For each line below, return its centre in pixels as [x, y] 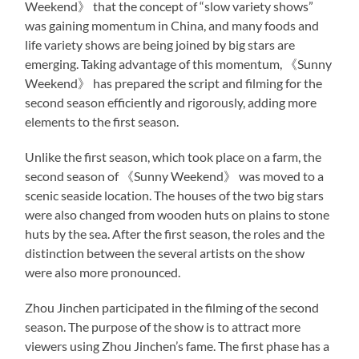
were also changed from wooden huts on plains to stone [177, 214]
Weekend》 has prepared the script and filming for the [174, 83]
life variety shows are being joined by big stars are [160, 44]
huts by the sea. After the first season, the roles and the [175, 233]
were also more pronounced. [103, 272]
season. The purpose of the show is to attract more [163, 326]
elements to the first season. [102, 121]
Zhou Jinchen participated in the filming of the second [172, 307]
